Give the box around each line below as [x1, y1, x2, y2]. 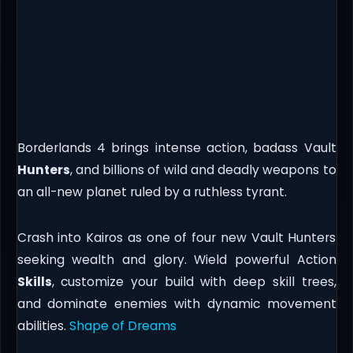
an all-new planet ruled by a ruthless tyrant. [17, 184, 287, 201]
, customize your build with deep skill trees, [51, 273, 336, 291]
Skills [17, 273, 52, 291]
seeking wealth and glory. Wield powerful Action [17, 251, 336, 269]
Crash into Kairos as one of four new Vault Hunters [17, 229, 336, 247]
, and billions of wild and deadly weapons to [69, 162, 336, 179]
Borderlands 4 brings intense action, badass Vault [17, 139, 336, 157]
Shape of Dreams [69, 318, 176, 335]
